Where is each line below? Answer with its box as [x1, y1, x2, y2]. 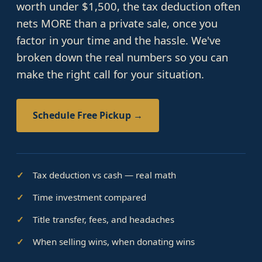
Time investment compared [33, 191, 146, 203]
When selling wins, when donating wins [33, 236, 195, 247]
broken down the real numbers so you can [16, 50, 228, 64]
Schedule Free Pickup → [33, 109, 143, 122]
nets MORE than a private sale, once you [16, 16, 218, 30]
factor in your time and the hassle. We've [16, 33, 220, 47]
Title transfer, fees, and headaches [33, 213, 174, 225]
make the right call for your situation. [16, 67, 204, 81]
